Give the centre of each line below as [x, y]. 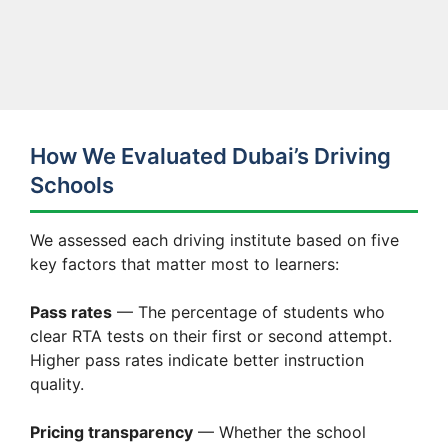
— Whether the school [279, 431]
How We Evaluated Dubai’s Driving [210, 155]
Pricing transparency [111, 431]
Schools [72, 184]
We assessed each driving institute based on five [214, 239]
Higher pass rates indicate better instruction [197, 359]
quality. [57, 383]
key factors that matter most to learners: [184, 263]
